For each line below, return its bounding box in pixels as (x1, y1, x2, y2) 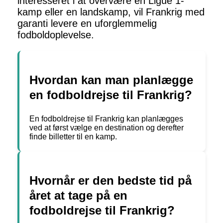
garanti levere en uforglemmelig (17, 18, 157, 29)
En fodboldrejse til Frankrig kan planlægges (29, 114, 183, 123)
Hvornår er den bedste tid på (29, 174, 192, 188)
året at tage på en (29, 189, 127, 203)
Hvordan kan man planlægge (29, 73, 193, 87)
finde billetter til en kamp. (29, 132, 117, 141)
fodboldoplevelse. (17, 29, 94, 41)
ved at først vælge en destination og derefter (29, 123, 184, 132)
